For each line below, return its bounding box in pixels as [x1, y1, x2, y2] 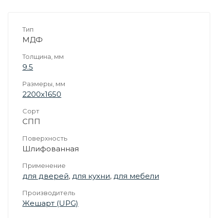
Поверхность [22, 134, 67, 142]
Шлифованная [22, 144, 79, 153]
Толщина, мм [22, 52, 64, 60]
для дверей [22, 171, 69, 181]
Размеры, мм [22, 79, 65, 88]
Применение [22, 161, 66, 169]
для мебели [113, 171, 159, 181]
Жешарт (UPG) [22, 198, 78, 208]
